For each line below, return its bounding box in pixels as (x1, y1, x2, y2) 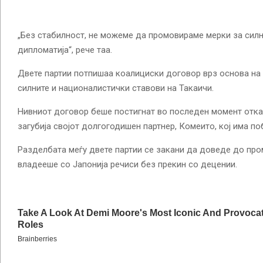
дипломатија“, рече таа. (18, 44, 112, 55)
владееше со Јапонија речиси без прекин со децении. (18, 159, 237, 170)
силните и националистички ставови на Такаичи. (18, 82, 214, 93)
